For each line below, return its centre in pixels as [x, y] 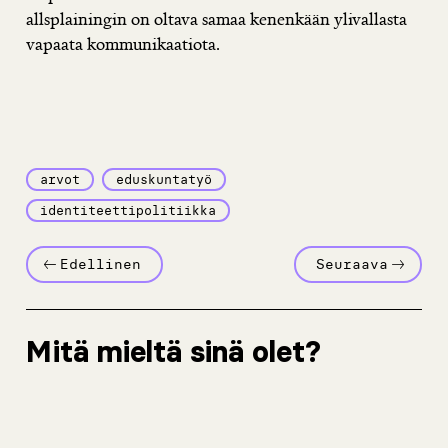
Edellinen [101, 264]
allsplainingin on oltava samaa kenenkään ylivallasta [216, 18]
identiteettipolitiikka [128, 211]
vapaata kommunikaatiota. [123, 43]
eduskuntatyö [164, 180]
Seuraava [351, 264]
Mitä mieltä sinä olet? [177, 352]
